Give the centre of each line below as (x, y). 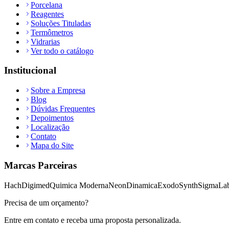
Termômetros (52, 32)
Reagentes (47, 14)
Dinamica (142, 185)
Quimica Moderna (79, 185)
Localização (50, 127)
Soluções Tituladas (61, 23)
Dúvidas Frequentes (63, 109)
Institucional (30, 71)
